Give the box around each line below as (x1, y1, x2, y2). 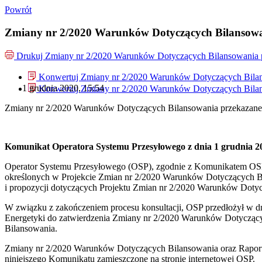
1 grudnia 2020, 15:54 (22, 83, 104, 94)
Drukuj (16, 51, 45, 61)
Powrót (5, 5, 32, 15)
